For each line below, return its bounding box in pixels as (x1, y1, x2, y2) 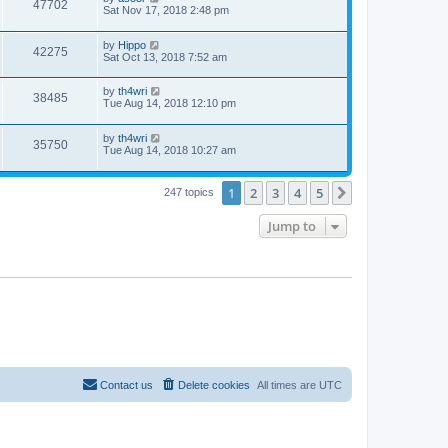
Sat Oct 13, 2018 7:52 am (103, 50, 227, 63)
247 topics (164, 185, 217, 198)
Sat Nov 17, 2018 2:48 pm (103, 4, 229, 17)
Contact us (100, 379, 153, 392)
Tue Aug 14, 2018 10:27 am (103, 144, 236, 157)
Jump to (268, 216, 316, 235)
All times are (257, 379, 319, 392)
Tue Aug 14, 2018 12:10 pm (103, 97, 236, 110)
